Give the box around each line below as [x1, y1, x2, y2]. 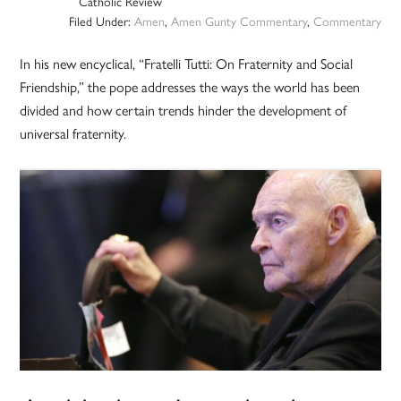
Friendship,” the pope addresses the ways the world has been [20, 76, 361, 98]
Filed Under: [68, 12, 134, 30]
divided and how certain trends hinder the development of [20, 99, 347, 121]
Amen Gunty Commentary [170, 12, 307, 30]
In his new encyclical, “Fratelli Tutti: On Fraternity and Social [20, 53, 354, 74]
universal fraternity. [20, 123, 127, 144]
